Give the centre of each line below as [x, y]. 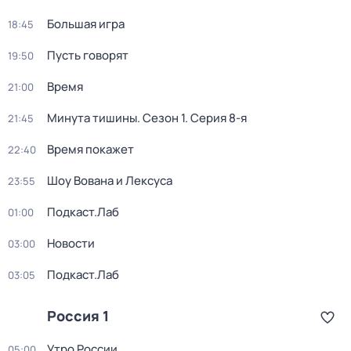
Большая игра [86, 24]
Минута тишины [92, 118]
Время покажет [90, 149]
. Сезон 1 [161, 118]
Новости [71, 243]
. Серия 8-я [216, 118]
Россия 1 [78, 316]
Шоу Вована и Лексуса [110, 181]
